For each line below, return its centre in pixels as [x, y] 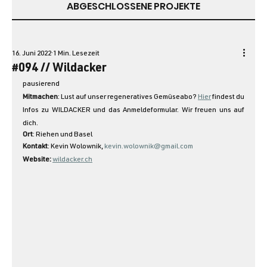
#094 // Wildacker [59, 69]
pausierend [41, 84]
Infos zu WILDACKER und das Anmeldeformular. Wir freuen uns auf [133, 110]
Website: [38, 159]
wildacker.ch [72, 159]
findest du [228, 97]
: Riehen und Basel [63, 134]
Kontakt [35, 146]
